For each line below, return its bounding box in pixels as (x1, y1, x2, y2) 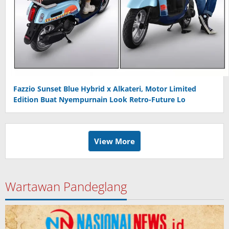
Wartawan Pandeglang (5, 178, 127, 195)
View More (94, 136, 135, 147)
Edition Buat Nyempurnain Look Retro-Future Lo (13, 95, 186, 105)
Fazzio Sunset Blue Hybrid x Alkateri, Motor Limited (13, 84, 196, 94)
